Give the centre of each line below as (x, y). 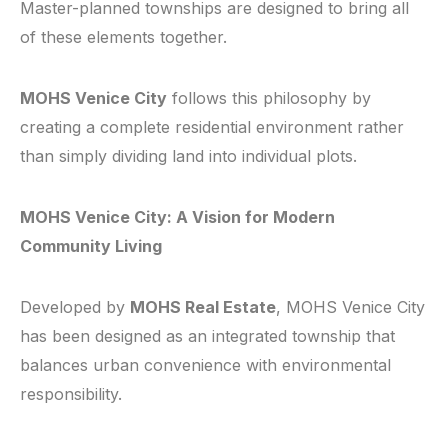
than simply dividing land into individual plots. (188, 156)
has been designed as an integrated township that (207, 336)
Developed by (75, 307)
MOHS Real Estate (203, 307)
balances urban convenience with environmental (205, 365)
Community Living (91, 246)
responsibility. (71, 394)
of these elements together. (123, 37)
